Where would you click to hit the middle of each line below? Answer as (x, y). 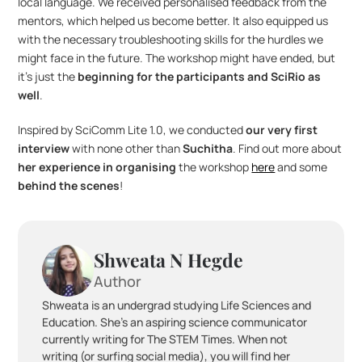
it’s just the (48, 77)
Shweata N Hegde (169, 260)
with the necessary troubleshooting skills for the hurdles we (171, 40)
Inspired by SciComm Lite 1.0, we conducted (132, 130)
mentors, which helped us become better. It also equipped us (173, 21)
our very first (282, 130)
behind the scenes (69, 186)
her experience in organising (97, 167)
